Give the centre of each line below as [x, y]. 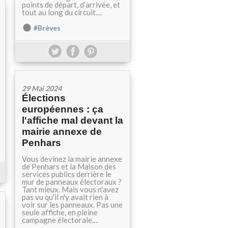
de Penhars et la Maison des [69, 166]
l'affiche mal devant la [73, 120]
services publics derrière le [67, 174]
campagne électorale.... [60, 220]
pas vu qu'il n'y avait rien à [65, 197]
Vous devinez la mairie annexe [72, 159]
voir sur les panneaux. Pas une [72, 205]
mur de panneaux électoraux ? [72, 182]
